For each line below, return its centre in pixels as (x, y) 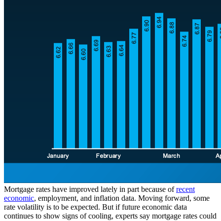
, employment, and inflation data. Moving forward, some (122, 198)
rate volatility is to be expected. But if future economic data (95, 207)
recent (185, 189)
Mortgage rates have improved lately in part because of (90, 189)
